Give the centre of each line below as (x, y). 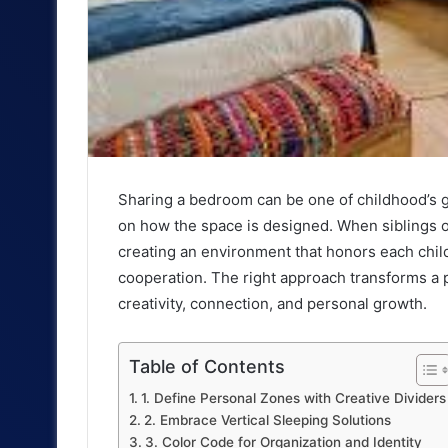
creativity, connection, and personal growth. (272, 304)
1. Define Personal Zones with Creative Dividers (293, 398)
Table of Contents (207, 367)
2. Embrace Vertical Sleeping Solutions (267, 420)
